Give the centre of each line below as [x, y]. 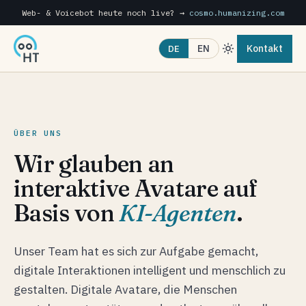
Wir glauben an [94, 164]
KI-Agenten [178, 213]
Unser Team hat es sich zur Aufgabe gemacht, [136, 251]
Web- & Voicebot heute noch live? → [103, 13]
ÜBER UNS [38, 133]
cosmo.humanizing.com [237, 13]
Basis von [64, 213]
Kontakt [265, 48]
